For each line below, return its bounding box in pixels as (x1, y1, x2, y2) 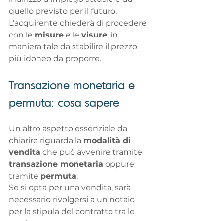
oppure (103, 159, 136, 169)
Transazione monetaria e (9, 77, 138, 93)
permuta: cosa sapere (9, 95, 119, 110)
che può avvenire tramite (40, 147, 144, 157)
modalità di (83, 136, 133, 146)
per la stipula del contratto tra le (9, 207, 137, 217)
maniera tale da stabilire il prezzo (9, 42, 139, 52)
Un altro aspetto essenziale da (9, 124, 129, 134)
